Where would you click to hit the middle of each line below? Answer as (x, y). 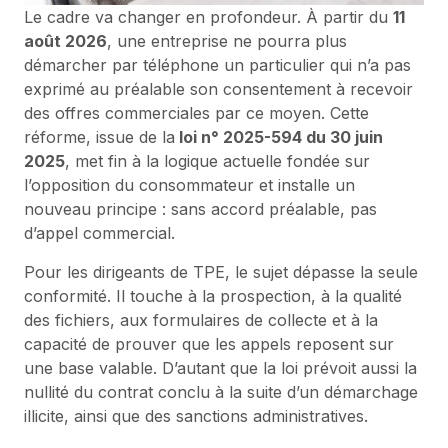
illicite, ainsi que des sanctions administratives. (196, 415)
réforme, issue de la (99, 136)
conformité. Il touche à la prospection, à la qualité (213, 295)
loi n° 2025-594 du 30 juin (279, 136)
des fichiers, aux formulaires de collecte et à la (201, 319)
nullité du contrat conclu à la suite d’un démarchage (221, 391)
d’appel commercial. (99, 232)
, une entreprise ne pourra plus (227, 40)
